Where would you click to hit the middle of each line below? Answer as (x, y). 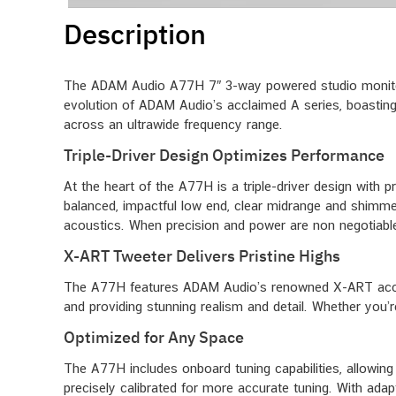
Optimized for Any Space (154, 338)
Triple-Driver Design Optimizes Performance (224, 156)
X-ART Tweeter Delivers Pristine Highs (202, 256)
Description (135, 34)
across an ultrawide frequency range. (173, 124)
